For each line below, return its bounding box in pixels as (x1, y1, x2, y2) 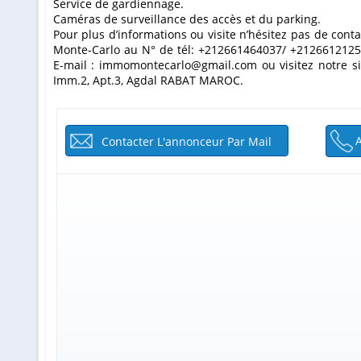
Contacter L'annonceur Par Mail (102, 134, 272, 150)
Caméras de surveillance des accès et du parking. (52, 11, 321, 27)
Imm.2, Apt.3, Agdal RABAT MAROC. (52, 73, 243, 89)
